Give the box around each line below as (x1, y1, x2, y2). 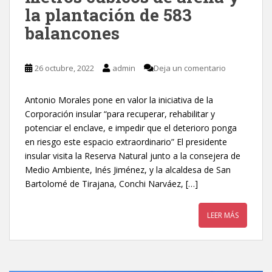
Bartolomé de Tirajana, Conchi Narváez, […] (25, 178, 198, 189)
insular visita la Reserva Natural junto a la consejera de (25, 150, 240, 161)
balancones (25, 22, 120, 44)
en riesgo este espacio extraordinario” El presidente (25, 136, 227, 148)
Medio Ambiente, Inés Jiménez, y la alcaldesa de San (25, 164, 231, 175)
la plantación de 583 (25, 4, 192, 26)
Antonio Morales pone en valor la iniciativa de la (25, 94, 213, 106)
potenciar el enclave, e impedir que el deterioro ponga (25, 122, 237, 134)
